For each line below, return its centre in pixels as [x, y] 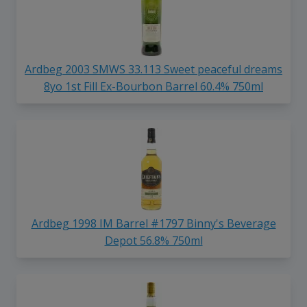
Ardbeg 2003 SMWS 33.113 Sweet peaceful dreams [153, 70]
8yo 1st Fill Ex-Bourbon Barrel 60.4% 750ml [153, 87]
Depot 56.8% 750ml [153, 241]
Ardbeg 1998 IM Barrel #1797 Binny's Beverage [153, 224]
